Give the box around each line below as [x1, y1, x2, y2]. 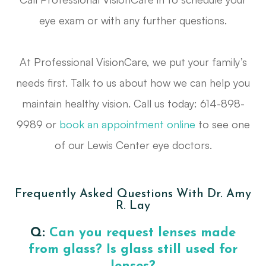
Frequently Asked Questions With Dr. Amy [15, 188, 251, 201]
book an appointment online [59, 118, 195, 131]
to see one [195, 118, 250, 131]
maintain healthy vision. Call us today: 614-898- [21, 97, 245, 110]
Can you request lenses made [49, 226, 236, 240]
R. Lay [116, 200, 150, 213]
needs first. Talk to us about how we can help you [16, 76, 250, 90]
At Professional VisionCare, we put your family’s [19, 55, 247, 69]
